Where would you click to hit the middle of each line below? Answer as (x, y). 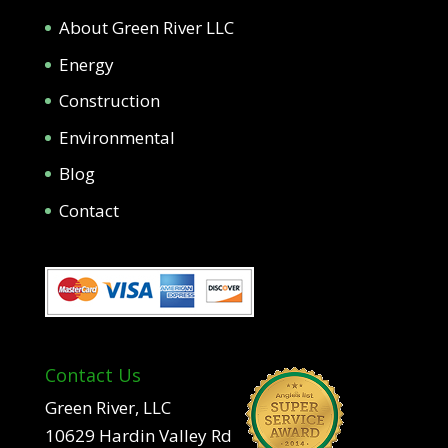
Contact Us (92, 375)
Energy (86, 64)
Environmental (116, 137)
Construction (109, 100)
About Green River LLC (146, 27)
